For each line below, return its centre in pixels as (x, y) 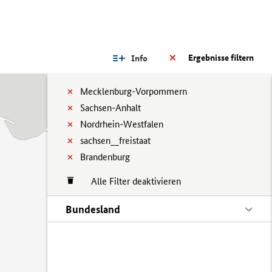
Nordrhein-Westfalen (122, 124)
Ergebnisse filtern (221, 58)
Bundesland (93, 209)
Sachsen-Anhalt (110, 108)
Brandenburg (105, 157)
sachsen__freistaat (115, 141)
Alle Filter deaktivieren (130, 181)
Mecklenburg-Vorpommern (134, 91)
